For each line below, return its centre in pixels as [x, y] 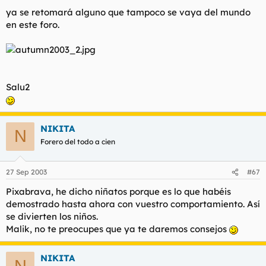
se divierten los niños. [52, 216]
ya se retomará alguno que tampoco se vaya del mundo [128, 12]
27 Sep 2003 [26, 172]
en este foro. [33, 24]
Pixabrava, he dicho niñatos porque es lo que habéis [118, 191]
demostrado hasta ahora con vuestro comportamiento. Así [133, 204]
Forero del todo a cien [78, 141]
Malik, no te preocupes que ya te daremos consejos [118, 229]
